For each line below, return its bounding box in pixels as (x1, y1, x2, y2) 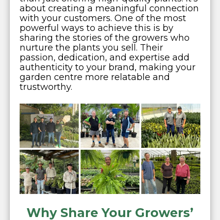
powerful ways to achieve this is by (20, 23, 173, 33)
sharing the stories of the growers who (20, 32, 190, 43)
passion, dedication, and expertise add (20, 52, 190, 63)
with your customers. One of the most (20, 13, 186, 24)
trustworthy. (20, 82, 72, 92)
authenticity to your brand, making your (20, 62, 195, 73)
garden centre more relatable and (20, 72, 170, 82)
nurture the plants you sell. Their (20, 42, 163, 53)
